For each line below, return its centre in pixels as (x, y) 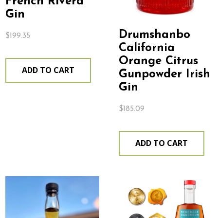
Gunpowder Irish (164, 75)
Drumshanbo (154, 35)
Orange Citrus (158, 62)
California (146, 48)
